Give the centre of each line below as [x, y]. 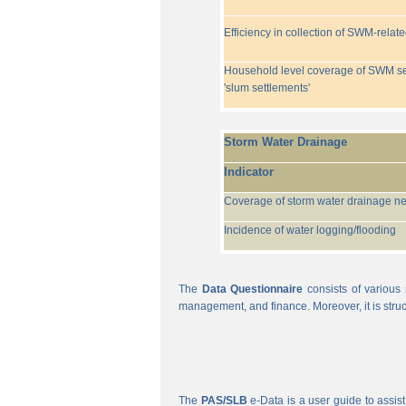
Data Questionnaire [252, 289]
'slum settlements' [266, 88]
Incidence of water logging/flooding [309, 230]
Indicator [248, 172]
